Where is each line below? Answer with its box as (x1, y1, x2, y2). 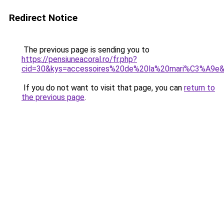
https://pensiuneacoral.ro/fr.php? (21, 54, 137, 64)
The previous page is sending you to (21, 45, 149, 54)
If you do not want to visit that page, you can (21, 83, 184, 92)
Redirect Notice (9, 12, 77, 23)
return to (184, 83, 215, 92)
